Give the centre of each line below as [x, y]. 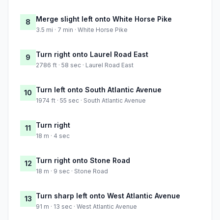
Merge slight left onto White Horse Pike [104, 19]
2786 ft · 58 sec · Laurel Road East [85, 65]
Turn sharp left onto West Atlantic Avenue [108, 196]
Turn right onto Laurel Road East [92, 55]
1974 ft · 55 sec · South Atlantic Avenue [91, 101]
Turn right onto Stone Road [83, 161]
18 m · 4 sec [53, 136]
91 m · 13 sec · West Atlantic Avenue [86, 207]
